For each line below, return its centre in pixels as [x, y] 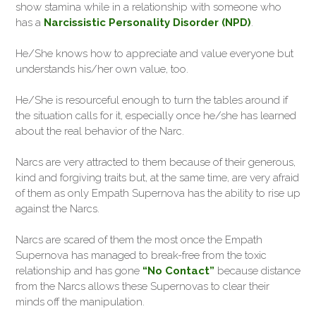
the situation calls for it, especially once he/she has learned [156, 115]
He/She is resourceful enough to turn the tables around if [152, 100]
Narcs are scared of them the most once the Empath [139, 240]
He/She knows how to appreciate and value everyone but [154, 53]
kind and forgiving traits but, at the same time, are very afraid [157, 178]
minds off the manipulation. [80, 302]
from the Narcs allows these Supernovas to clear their [142, 286]
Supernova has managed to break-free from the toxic [141, 255]
